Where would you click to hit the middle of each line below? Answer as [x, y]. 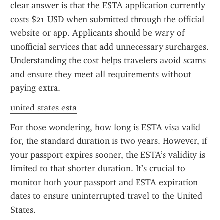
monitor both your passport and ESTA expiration [104, 182]
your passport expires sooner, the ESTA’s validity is [108, 155]
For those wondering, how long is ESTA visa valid [105, 127]
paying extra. [35, 88]
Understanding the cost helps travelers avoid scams [108, 60]
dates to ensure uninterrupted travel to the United [106, 196]
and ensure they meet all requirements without [101, 74]
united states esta [43, 108]
